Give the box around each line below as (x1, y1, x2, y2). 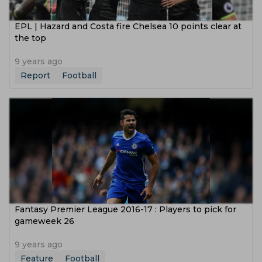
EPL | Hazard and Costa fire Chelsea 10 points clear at (15, 21, 242, 32)
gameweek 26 (15, 216, 74, 226)
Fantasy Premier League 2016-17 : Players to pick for (15, 204, 236, 215)
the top (15, 33, 46, 43)
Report (20, 70, 50, 81)
